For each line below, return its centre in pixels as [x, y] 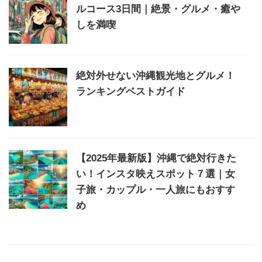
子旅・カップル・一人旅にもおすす [156, 189]
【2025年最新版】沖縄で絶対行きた [156, 158]
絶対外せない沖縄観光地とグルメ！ [156, 75]
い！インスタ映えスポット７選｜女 [156, 174]
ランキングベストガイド [131, 91]
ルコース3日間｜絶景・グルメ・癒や [158, 9]
